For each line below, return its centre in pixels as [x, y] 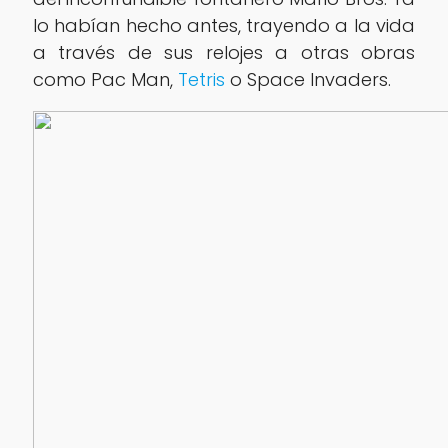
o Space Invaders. [307, 79]
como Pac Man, [105, 79]
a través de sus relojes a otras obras [224, 52]
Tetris [201, 79]
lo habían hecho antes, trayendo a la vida [224, 25]
